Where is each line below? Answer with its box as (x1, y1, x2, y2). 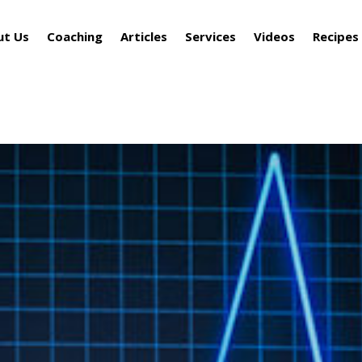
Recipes (312, 28, 359, 44)
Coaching (46, 28, 103, 44)
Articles (120, 28, 167, 44)
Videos (253, 28, 295, 44)
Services (184, 28, 236, 44)
